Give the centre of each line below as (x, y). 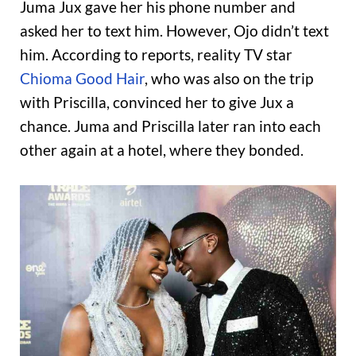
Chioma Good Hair (82, 79)
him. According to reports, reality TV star (156, 55)
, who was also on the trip (229, 79)
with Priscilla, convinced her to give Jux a (157, 103)
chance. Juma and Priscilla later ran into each (170, 126)
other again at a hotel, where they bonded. (162, 150)
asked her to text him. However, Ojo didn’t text (174, 31)
